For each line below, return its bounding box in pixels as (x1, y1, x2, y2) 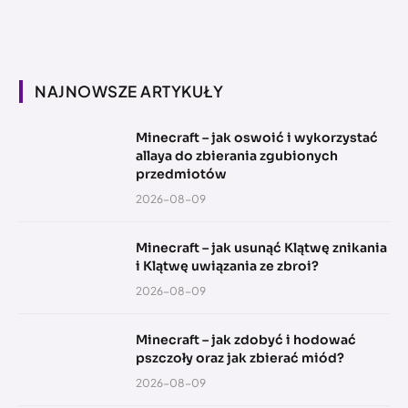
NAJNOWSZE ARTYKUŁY (35, 81, 224, 102)
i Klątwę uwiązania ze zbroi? (136, 258, 319, 275)
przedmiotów (136, 166, 227, 183)
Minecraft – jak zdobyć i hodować (136, 331, 356, 349)
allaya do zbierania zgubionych (136, 148, 338, 165)
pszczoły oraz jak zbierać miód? (136, 350, 344, 367)
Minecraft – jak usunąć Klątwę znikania (136, 240, 387, 257)
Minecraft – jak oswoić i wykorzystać (136, 129, 378, 147)
